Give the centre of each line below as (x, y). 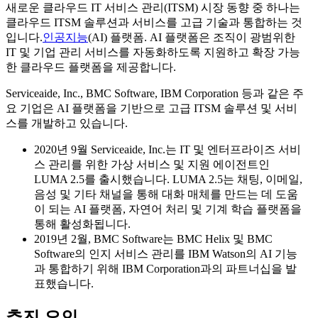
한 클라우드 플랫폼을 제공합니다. (91, 67)
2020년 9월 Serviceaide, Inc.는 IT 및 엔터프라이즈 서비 (168, 149)
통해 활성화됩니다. (82, 224)
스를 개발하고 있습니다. (67, 123)
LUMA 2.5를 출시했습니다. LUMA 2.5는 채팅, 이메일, (168, 179)
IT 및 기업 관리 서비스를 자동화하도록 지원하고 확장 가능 (153, 52)
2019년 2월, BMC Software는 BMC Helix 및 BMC (153, 238)
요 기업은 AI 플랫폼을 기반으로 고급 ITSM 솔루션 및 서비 (152, 108)
